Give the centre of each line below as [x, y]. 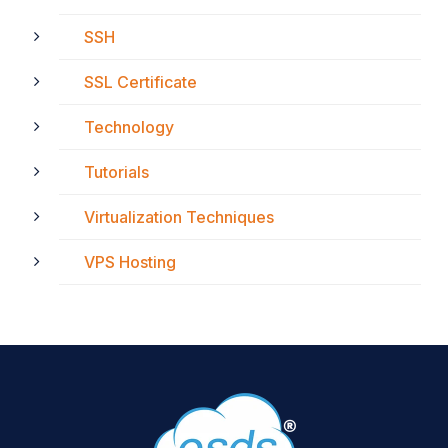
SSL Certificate [140, 82]
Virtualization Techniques [179, 217]
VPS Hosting [130, 262]
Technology [129, 127]
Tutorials [116, 172]
